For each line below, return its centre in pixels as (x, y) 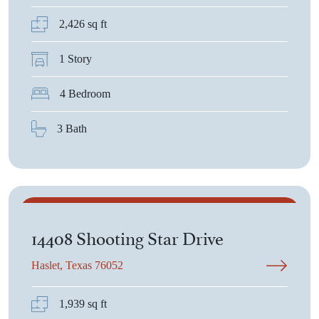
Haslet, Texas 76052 (77, 265)
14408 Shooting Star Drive (127, 237)
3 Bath (72, 129)
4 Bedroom (85, 94)
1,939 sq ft (83, 304)
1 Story (75, 59)
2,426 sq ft (83, 24)
